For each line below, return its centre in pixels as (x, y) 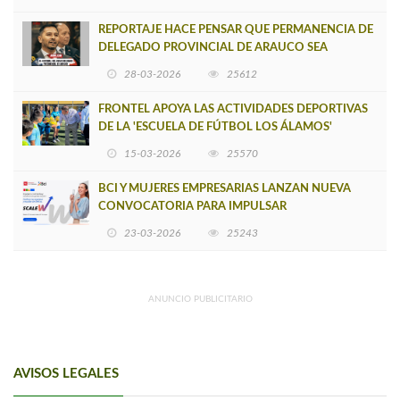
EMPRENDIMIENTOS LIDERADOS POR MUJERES (228, 224)
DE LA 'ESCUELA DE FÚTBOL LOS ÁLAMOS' (215, 127)
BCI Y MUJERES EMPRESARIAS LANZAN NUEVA (225, 188)
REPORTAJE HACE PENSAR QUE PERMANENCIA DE (236, 29)
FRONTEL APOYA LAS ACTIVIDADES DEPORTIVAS (233, 109)
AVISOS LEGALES (66, 373)
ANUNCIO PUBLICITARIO (200, 299)
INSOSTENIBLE (139, 65)
